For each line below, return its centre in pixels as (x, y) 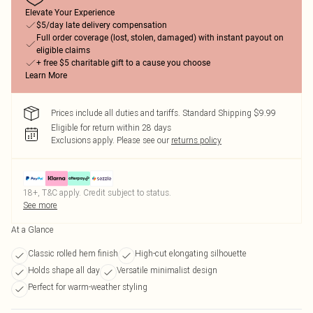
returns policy (196, 140)
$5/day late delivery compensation (102, 25)
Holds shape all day (64, 270)
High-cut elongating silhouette (191, 253)
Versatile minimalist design (167, 270)
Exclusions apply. (83, 140)
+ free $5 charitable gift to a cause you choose (123, 63)
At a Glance (32, 230)
